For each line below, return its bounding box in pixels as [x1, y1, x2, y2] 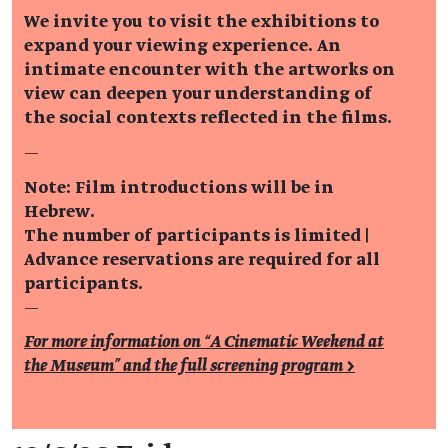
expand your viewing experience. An [24, 37, 341, 56]
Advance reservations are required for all [24, 250, 380, 269]
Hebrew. [24, 202, 95, 221]
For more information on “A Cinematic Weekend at [24, 333, 384, 352]
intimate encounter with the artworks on [24, 61, 395, 80]
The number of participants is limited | [24, 226, 369, 245]
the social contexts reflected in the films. [24, 109, 392, 128]
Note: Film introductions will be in [24, 178, 334, 197]
